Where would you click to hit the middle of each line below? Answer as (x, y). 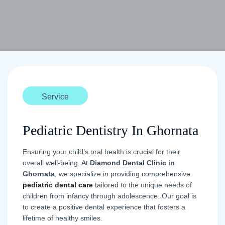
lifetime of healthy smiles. (63, 218)
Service (55, 97)
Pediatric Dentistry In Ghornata (110, 130)
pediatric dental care (58, 185)
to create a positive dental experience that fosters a (104, 207)
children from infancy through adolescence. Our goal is (109, 196)
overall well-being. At (56, 163)
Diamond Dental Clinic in (132, 163)
